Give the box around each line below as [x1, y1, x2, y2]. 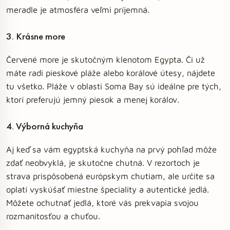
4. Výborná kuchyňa [6, 120, 83, 132]
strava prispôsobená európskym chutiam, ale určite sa [6, 171, 215, 181]
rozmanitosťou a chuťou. [6, 211, 100, 221]
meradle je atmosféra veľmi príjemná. [6, 5, 149, 14]
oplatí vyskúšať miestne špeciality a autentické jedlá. [6, 184, 209, 194]
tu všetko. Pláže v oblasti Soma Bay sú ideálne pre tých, [6, 81, 221, 91]
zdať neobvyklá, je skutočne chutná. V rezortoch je [6, 158, 200, 167]
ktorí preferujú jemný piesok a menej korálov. [6, 94, 179, 104]
